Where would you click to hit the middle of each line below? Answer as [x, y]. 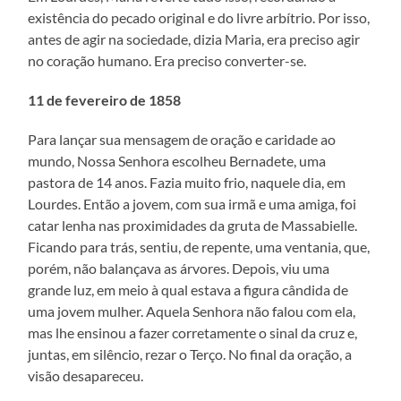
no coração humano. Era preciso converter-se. [167, 60]
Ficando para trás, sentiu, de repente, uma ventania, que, [199, 246]
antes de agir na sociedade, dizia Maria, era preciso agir [194, 38]
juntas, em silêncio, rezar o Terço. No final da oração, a [190, 354]
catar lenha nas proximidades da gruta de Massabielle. [193, 225]
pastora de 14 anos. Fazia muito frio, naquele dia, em [187, 182]
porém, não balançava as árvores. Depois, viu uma [179, 268]
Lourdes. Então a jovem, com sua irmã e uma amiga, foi [192, 203]
